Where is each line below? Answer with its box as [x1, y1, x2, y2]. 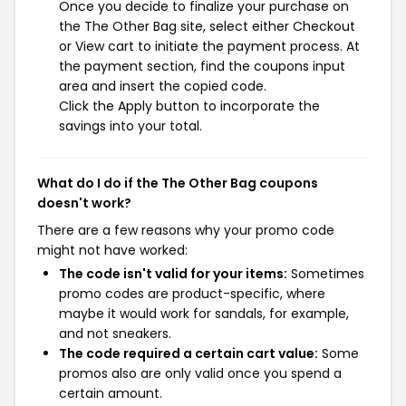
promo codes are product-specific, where [59, 285, 325, 303]
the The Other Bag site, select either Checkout [59, 17, 355, 35]
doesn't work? [37, 194, 131, 212]
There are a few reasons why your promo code [37, 221, 334, 239]
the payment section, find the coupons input [59, 57, 345, 75]
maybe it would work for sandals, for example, [59, 304, 349, 323]
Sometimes [287, 265, 364, 283]
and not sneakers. [59, 324, 171, 343]
